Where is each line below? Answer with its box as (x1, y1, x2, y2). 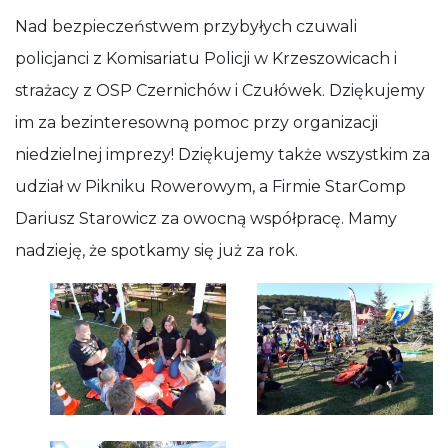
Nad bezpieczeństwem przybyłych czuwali (15, 17, 357, 36)
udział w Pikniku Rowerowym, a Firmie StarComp (15, 177, 406, 196)
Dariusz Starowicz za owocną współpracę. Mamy (15, 209, 397, 228)
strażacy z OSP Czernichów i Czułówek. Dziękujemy (15, 81, 425, 100)
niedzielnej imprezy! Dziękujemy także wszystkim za (15, 145, 430, 164)
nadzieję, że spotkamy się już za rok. (15, 241, 298, 260)
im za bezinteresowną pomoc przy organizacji (15, 113, 378, 132)
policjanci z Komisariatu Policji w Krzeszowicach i (15, 49, 397, 68)
